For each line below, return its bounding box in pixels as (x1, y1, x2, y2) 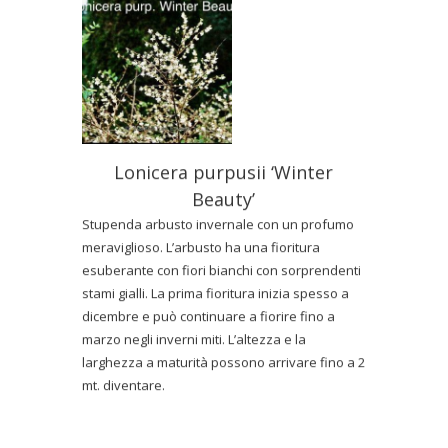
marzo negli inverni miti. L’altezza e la (82, 326, 307, 345)
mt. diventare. (82, 372, 166, 391)
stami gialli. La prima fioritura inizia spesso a (82, 280, 350, 299)
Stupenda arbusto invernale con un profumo (82, 211, 355, 230)
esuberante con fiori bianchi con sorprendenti (82, 257, 362, 276)
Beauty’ (192, 183, 256, 208)
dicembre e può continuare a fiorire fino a (82, 303, 336, 322)
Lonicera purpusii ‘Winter (114, 156, 334, 181)
